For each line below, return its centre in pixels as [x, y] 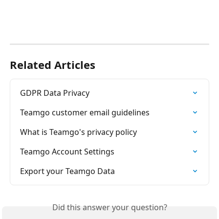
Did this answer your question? [109, 208]
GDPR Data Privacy [55, 93]
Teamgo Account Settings [67, 152]
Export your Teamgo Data [67, 171]
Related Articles [53, 65]
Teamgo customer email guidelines [85, 113]
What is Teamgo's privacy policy [78, 132]
